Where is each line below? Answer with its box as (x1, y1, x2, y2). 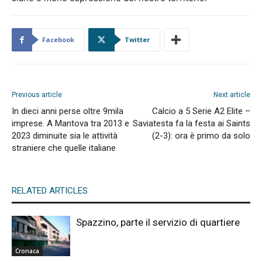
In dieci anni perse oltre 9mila (12, 106, 123, 117)
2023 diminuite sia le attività (12, 130, 118, 142)
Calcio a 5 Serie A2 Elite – (152, 106, 250, 117)
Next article (213, 91, 250, 99)
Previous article (12, 91, 62, 99)
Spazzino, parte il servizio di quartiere (76, 216, 240, 229)
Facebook (42, 35, 74, 44)
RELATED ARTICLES (12, 185, 88, 196)
